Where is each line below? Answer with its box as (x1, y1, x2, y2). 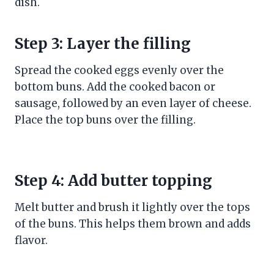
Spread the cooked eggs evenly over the (15, 63, 224, 77)
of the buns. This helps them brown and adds (15, 217, 251, 231)
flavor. (15, 233, 48, 247)
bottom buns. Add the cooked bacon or (15, 80, 215, 94)
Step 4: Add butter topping (15, 171, 212, 190)
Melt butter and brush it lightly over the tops (15, 200, 250, 214)
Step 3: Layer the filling (15, 34, 191, 53)
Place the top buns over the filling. (15, 113, 196, 127)
